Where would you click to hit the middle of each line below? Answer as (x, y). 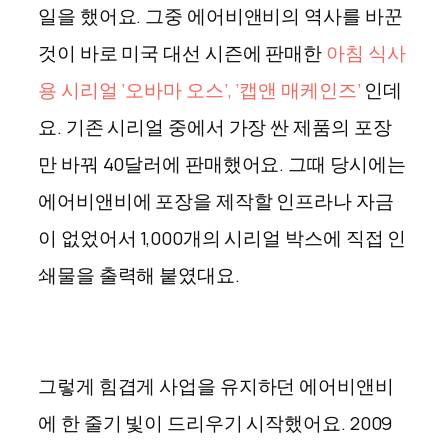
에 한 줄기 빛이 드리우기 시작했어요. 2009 (215, 422)
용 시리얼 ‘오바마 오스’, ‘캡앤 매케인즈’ (199, 89)
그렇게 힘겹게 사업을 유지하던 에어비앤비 (216, 385)
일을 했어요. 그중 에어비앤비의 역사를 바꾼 (220, 15)
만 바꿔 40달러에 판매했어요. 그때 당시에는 (222, 163)
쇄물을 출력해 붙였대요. (139, 274)
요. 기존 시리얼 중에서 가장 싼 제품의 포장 (215, 126)
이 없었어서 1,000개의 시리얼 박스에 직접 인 (222, 237)
